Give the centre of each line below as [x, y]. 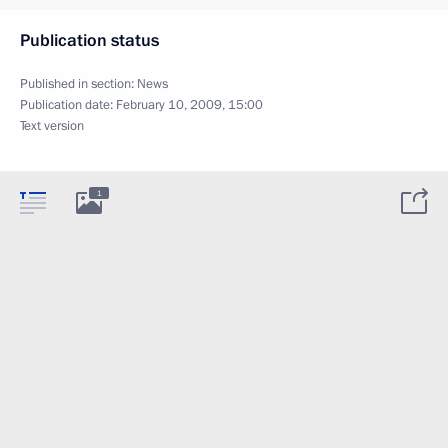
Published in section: [78, 84]
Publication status [89, 40]
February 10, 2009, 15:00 [189, 105]
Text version [52, 126]
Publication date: [68, 105]
